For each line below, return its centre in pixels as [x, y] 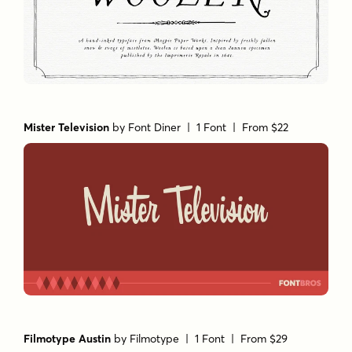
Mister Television [67, 127]
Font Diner [155, 127]
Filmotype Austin [68, 339]
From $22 [266, 127]
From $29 [264, 339]
